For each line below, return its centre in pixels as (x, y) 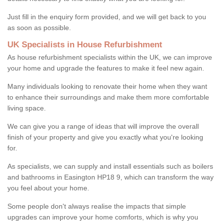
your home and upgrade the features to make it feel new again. (106, 68)
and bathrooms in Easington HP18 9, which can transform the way (110, 177)
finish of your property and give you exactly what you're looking (105, 137)
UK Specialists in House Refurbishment (85, 44)
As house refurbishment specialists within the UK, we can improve (110, 57)
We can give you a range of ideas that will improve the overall (103, 126)
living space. (27, 108)
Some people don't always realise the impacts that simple (97, 206)
